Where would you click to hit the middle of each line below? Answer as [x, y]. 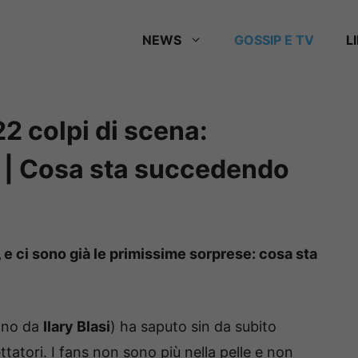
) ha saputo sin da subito [193, 326]
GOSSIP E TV [274, 40]
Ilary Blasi [77, 326]
